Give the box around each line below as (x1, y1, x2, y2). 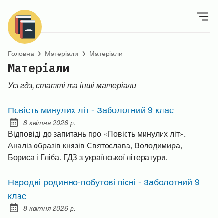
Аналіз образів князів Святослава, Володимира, (8, 139, 182, 151)
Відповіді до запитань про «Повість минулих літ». (8, 127, 186, 139)
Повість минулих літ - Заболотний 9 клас (8, 103, 174, 116)
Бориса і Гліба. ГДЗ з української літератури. (8, 151, 167, 163)
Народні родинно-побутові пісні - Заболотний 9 (8, 175, 200, 188)
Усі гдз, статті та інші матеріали (8, 79, 136, 91)
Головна (8, 48, 34, 58)
